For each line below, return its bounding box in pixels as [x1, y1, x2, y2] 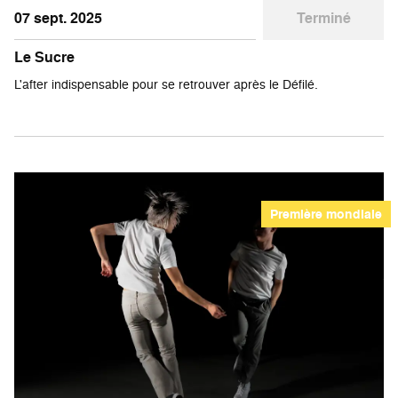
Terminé [296, 7, 351, 28]
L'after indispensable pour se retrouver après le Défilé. [14, 75, 318, 92]
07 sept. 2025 [14, 7, 102, 28]
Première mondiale [270, 204, 382, 223]
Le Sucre [14, 46, 75, 68]
